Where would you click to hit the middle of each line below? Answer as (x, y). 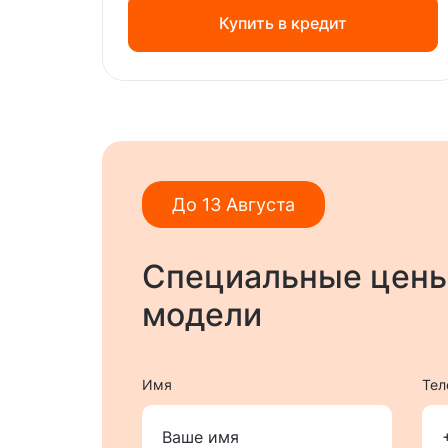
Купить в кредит (283, 22)
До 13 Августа (233, 204)
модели (202, 314)
